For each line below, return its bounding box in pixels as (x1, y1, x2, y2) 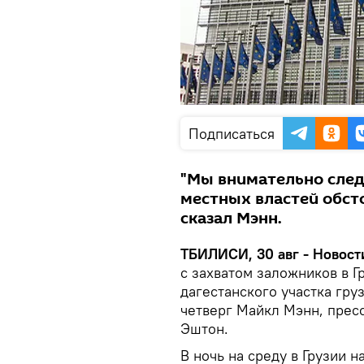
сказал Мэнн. (180, 207, 282, 230)
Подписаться (188, 124, 275, 143)
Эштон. (180, 319, 228, 338)
